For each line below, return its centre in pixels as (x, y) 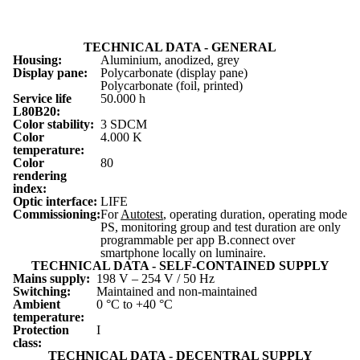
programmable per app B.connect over (198, 240)
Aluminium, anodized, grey (170, 60)
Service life (42, 98)
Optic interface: (55, 201)
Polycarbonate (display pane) (174, 73)
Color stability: (53, 124)
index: (30, 188)
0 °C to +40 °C (135, 304)
